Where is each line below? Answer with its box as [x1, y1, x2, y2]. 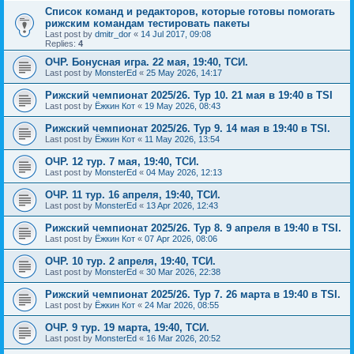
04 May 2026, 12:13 [146, 167, 222, 177]
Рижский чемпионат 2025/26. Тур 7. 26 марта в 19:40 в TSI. [45, 288, 341, 300]
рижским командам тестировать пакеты [45, 17, 250, 29]
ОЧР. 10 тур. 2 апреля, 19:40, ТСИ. [45, 254, 216, 267]
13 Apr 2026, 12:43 [146, 200, 218, 210]
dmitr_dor [95, 28, 131, 39]
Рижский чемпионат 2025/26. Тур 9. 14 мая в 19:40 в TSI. [45, 122, 330, 134]
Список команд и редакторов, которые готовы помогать [45, 5, 335, 17]
